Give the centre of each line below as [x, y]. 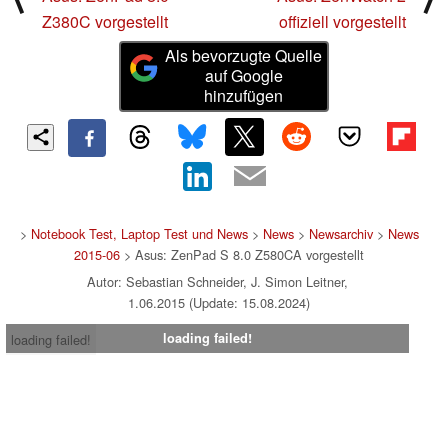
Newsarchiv [340, 233]
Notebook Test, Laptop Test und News [139, 233]
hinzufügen [244, 96]
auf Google [243, 76]
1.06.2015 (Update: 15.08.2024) [219, 302]
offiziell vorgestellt [342, 22]
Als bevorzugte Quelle [244, 56]
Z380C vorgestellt [105, 22]
